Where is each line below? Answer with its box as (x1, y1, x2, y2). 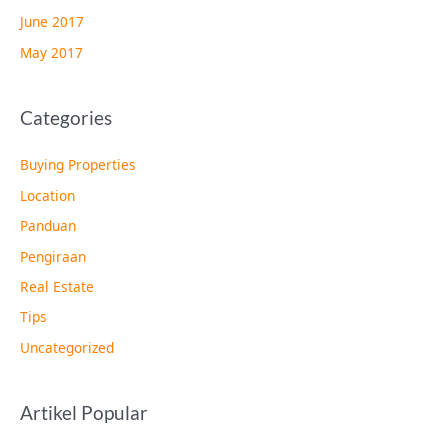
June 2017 (20, 12, 84, 32)
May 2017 (20, 42, 83, 62)
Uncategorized (20, 337, 114, 357)
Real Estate (20, 276, 94, 296)
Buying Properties (20, 155, 136, 175)
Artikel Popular (20, 401, 148, 425)
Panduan (20, 216, 76, 236)
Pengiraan (20, 246, 86, 266)
